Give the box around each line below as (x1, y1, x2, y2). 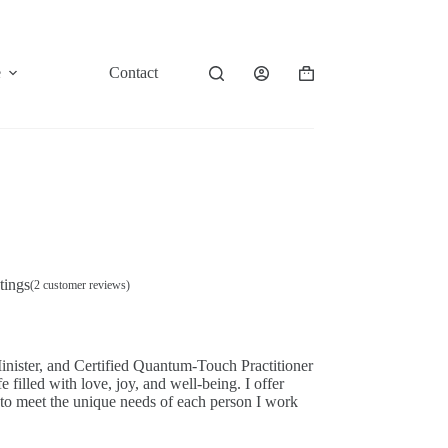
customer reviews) (39, 277, 130, 292)
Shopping (297, 71, 359, 89)
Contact (109, 64, 158, 81)
